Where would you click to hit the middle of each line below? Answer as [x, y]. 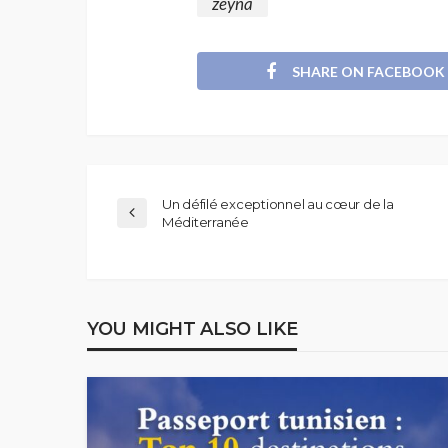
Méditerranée [205, 221]
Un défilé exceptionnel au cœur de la [278, 203]
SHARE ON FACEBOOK [368, 71]
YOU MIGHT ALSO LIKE [192, 328]
